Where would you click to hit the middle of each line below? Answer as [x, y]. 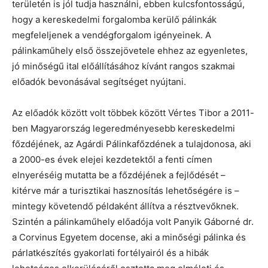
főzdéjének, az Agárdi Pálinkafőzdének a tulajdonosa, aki [132, 144]
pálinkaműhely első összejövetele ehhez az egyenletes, [130, 51]
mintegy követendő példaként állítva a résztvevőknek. [125, 206]
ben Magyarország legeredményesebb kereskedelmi [124, 129]
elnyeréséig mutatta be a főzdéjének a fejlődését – [119, 175]
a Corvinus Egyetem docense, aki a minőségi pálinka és [129, 237]
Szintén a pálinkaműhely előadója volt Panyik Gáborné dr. [133, 222]
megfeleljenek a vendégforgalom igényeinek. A [112, 35]
